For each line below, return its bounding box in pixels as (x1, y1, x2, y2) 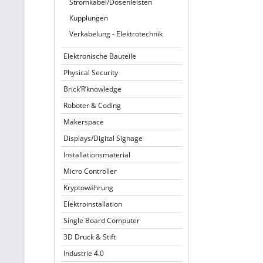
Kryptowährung (63, 183, 113, 193)
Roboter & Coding (63, 100, 121, 110)
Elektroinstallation (63, 199, 122, 209)
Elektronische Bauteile (63, 51, 136, 61)
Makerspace (63, 117, 104, 127)
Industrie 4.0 (63, 248, 104, 258)
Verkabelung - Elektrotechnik (69, 29, 163, 39)
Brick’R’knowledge (63, 84, 122, 94)
